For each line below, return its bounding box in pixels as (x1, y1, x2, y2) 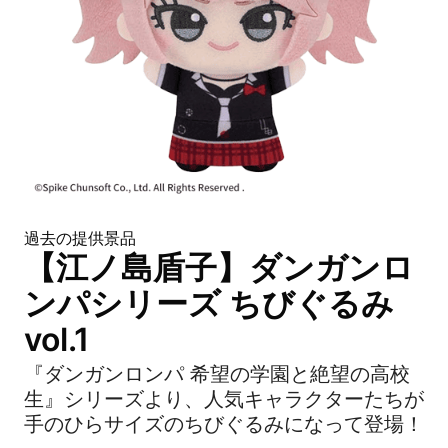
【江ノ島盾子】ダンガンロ (24, 248, 414, 287)
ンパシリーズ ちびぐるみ (24, 284, 394, 323)
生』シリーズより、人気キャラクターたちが (24, 387, 424, 411)
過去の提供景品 (24, 228, 136, 248)
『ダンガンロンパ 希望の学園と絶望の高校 (24, 362, 410, 386)
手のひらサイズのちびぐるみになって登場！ (24, 412, 424, 436)
